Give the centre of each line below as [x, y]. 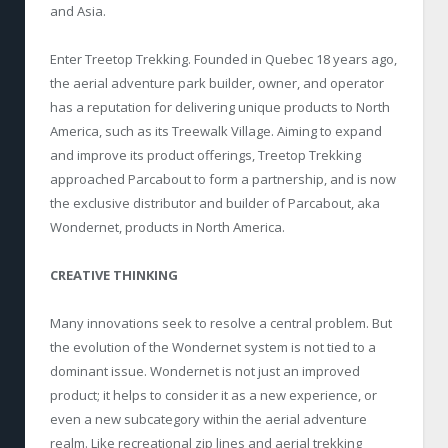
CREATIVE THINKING [114, 275]
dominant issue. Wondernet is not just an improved [205, 371]
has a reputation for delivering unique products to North [220, 106]
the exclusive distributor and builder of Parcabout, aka [215, 202]
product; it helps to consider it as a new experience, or [213, 395]
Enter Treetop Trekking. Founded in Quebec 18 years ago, [223, 58]
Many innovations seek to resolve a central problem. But [221, 323]
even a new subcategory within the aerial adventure [208, 419]
